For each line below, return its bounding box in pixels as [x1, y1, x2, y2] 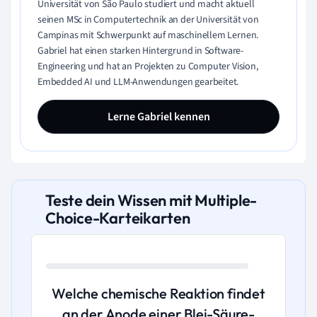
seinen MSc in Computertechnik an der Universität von [38, 13, 259, 28]
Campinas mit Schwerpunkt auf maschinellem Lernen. [38, 28, 259, 43]
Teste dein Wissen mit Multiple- [45, 190, 258, 211]
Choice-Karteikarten [45, 208, 190, 229]
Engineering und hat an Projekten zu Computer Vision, [38, 59, 258, 74]
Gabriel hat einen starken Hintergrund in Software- [38, 44, 244, 59]
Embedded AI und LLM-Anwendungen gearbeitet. [38, 75, 239, 90]
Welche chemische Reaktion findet [52, 284, 265, 303]
